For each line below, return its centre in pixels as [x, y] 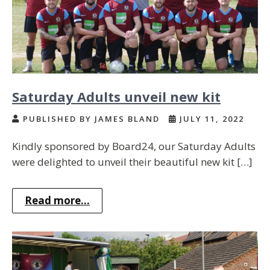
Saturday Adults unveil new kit [116, 97]
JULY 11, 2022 [210, 119]
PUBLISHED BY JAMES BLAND [91, 119]
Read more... [57, 201]
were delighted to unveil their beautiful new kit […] [132, 162]
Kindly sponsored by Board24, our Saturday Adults [134, 146]
